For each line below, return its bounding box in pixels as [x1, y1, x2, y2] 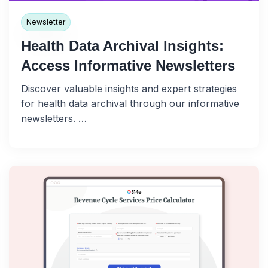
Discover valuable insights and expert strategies [21, 83, 237, 95]
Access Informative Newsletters [21, 57, 235, 74]
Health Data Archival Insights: [21, 38, 224, 54]
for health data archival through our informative [21, 98, 239, 110]
